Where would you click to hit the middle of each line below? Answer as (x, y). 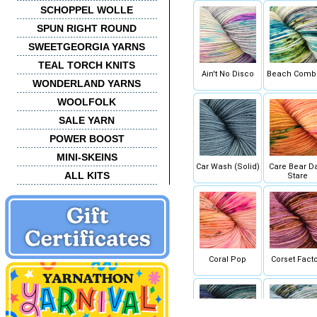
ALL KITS (87, 175)
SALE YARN (87, 120)
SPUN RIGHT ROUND (87, 28)
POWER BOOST (87, 139)
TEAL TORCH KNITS (87, 65)
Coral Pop (227, 259)
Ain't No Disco (227, 74)
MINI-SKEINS (87, 157)
